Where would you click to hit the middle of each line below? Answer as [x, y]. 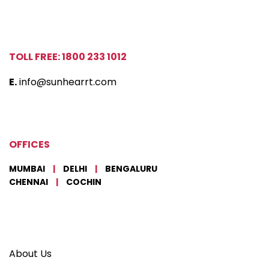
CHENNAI [29, 182]
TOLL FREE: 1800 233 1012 [68, 57]
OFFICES [29, 145]
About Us [30, 254]
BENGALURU [130, 169]
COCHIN [83, 182]
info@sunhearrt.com [68, 82]
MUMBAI [28, 169]
